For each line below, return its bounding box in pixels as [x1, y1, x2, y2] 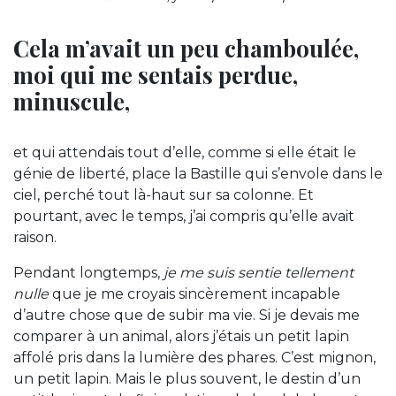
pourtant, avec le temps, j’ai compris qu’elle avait [13, 208, 354, 225]
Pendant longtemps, [13, 264, 164, 282]
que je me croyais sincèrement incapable [49, 286, 340, 303]
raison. [13, 229, 57, 247]
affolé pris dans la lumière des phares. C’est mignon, [13, 349, 376, 367]
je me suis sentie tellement [164, 264, 354, 282]
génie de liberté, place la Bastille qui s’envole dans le [13, 165, 383, 183]
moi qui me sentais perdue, [13, 59, 298, 90]
